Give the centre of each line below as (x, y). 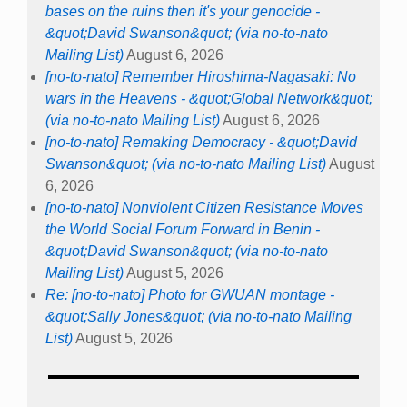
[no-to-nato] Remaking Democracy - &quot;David (201, 142)
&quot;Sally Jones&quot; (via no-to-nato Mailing (199, 316)
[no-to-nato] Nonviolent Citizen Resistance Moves (204, 207)
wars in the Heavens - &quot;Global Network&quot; (209, 98)
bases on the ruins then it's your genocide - (183, 11)
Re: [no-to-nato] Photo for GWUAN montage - (190, 294)
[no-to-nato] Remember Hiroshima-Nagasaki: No (201, 76)
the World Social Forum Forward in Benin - (183, 229)
